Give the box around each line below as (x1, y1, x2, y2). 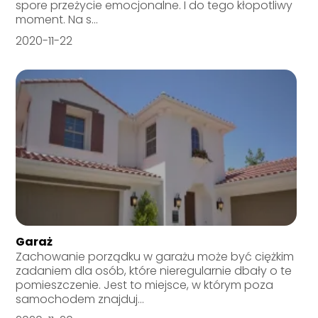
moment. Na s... (16, 11, 99, 28)
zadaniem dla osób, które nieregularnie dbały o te (16, 262, 292, 279)
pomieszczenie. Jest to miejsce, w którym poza (16, 276, 274, 293)
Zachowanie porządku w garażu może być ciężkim (16, 248, 295, 265)
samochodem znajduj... (16, 290, 145, 307)
